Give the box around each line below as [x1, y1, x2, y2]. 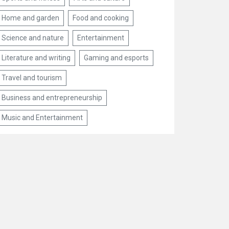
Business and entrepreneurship [2, 94, 103, 102]
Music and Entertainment [2, 113, 83, 122]
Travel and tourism [2, 74, 62, 82]
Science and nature [2, 34, 64, 42]
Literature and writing [2, 54, 71, 62]
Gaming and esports [84, 54, 149, 62]
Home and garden [2, 14, 60, 22]
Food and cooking [73, 14, 129, 22]
